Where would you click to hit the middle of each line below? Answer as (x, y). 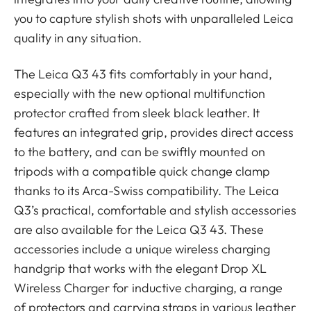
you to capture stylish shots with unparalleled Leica (154, 18)
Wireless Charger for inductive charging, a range (149, 288)
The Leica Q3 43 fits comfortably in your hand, (143, 74)
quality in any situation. (78, 38)
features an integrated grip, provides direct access (154, 132)
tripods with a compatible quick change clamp (142, 171)
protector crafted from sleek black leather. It (137, 113)
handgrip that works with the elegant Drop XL (141, 268)
